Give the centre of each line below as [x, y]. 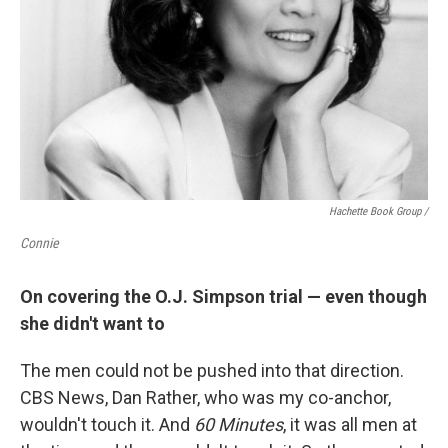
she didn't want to [92, 323]
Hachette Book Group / [378, 211]
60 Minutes [238, 424]
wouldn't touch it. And [107, 424]
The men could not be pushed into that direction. [212, 370]
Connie [39, 243]
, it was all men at [350, 424]
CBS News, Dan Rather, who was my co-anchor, [205, 397]
